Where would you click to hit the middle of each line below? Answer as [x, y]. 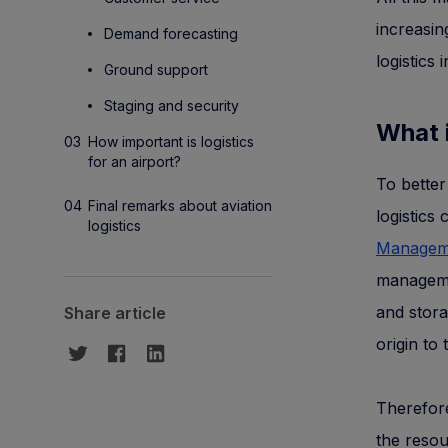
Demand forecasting [171, 33]
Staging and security [171, 105]
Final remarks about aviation [180, 205]
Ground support [156, 69]
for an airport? [134, 161]
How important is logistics [171, 141]
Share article [115, 313]
